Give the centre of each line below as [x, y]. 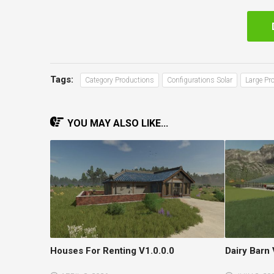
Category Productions [119, 80]
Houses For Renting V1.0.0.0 [112, 250]
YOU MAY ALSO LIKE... [117, 123]
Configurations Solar [199, 80]
